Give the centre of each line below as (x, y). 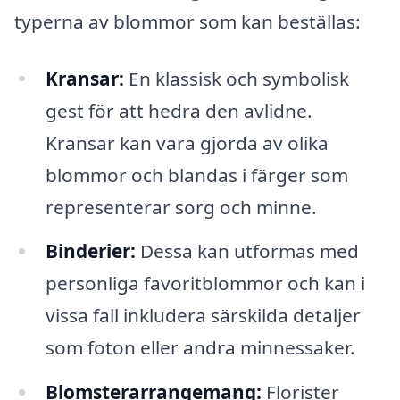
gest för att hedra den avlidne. (179, 110)
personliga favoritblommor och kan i (205, 283)
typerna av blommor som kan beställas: (187, 21)
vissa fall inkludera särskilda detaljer (203, 316)
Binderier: (90, 251)
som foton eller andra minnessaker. (200, 348)
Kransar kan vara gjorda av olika (187, 142)
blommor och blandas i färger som (196, 175)
